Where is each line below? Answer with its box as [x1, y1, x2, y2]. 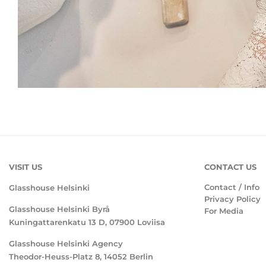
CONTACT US [204, 162, 256, 172]
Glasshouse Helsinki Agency [9, 239, 123, 249]
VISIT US [9, 162, 42, 172]
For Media [204, 206, 243, 216]
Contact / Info [204, 182, 259, 192]
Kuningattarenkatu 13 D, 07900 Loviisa [9, 217, 165, 227]
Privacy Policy [204, 194, 261, 204]
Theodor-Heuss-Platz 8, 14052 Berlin [9, 252, 153, 262]
